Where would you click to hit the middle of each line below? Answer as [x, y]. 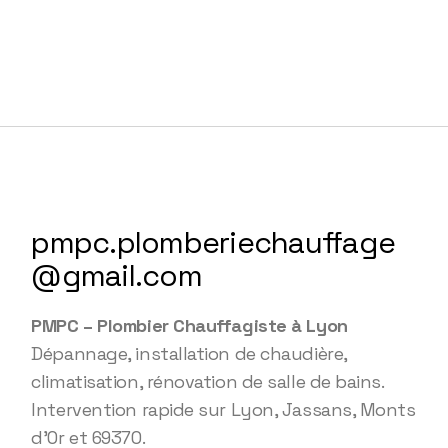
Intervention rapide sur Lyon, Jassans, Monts [223, 410]
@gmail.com [116, 276]
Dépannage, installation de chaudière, [189, 354]
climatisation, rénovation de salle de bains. [208, 382]
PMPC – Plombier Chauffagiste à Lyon [189, 326]
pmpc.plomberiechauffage [213, 243]
